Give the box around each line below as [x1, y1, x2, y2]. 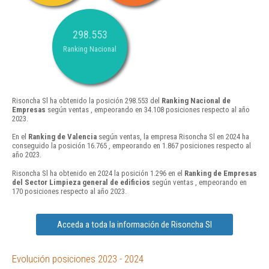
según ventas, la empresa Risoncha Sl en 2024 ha [97, 132, 249, 142]
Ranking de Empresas [184, 168, 257, 178]
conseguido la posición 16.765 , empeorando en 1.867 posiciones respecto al [12, 141, 251, 151]
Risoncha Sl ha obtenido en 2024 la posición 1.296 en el [12, 168, 184, 178]
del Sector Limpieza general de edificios [12, 177, 150, 187]
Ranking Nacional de [162, 96, 231, 106]
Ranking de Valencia [28, 132, 97, 142]
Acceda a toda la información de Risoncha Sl [57, 219, 212, 230]
